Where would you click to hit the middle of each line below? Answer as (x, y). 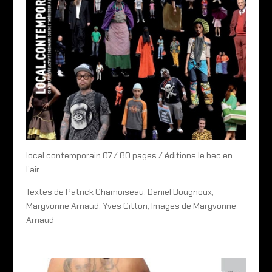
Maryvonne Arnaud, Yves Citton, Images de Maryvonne (131, 206)
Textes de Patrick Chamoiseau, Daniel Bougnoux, (120, 192)
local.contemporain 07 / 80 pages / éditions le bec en (129, 155)
